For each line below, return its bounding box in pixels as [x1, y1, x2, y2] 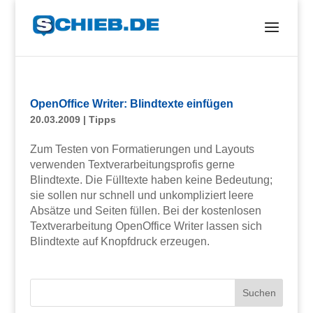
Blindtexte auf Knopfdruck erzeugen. [29, 235, 210, 247]
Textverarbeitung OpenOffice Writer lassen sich [29, 220, 262, 232]
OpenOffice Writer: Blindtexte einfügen [29, 98, 233, 110]
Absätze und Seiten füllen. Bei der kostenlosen [29, 205, 261, 217]
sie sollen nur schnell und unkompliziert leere [29, 189, 254, 201]
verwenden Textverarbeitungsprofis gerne [29, 159, 235, 170]
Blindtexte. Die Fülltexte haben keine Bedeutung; [29, 174, 272, 186]
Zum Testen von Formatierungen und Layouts [29, 143, 254, 155]
